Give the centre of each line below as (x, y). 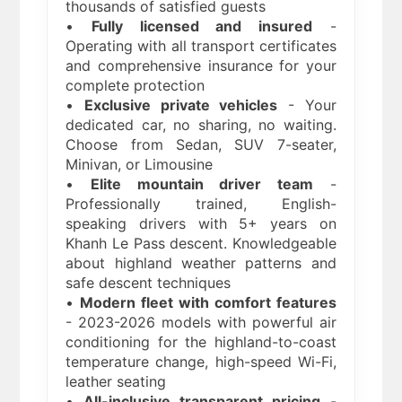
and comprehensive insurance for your (201, 66)
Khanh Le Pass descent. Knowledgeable (201, 244)
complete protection (135, 86)
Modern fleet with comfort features (208, 303)
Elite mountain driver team (202, 184)
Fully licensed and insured (202, 26)
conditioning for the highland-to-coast (201, 342)
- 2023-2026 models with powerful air (201, 323)
